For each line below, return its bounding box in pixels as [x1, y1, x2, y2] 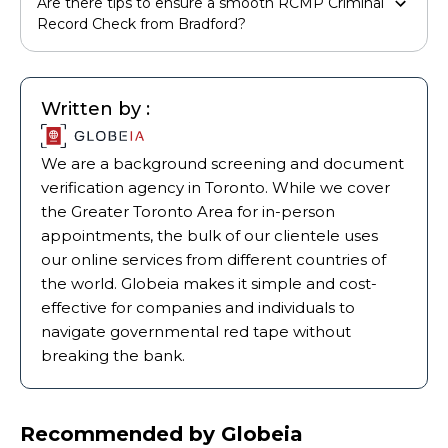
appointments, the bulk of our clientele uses [41, 225, 378, 245]
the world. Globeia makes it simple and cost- [41, 273, 377, 293]
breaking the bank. [41, 345, 185, 365]
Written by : [41, 97, 150, 120]
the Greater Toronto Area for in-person [41, 201, 335, 221]
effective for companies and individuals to [41, 297, 355, 317]
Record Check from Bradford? [37, 14, 246, 33]
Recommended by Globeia [20, 421, 303, 446]
